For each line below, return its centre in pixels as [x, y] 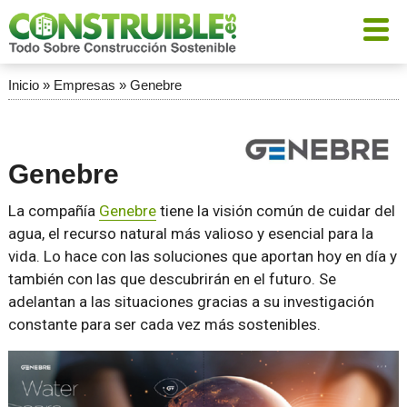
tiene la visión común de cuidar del [275, 211]
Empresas [84, 85]
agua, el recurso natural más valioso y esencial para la [190, 233]
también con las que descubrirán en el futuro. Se [172, 279]
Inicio [23, 85]
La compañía [53, 211]
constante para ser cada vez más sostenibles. [164, 324]
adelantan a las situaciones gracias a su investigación [191, 302]
